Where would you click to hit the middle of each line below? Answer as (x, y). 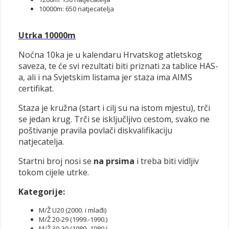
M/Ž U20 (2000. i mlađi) (73, 210)
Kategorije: (42, 192)
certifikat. (36, 88)
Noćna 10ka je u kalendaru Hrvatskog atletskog (110, 55)
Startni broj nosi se (56, 161)
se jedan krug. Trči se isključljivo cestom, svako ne (114, 119)
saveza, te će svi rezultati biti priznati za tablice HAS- (118, 66)
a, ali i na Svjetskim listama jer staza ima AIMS (105, 77)
